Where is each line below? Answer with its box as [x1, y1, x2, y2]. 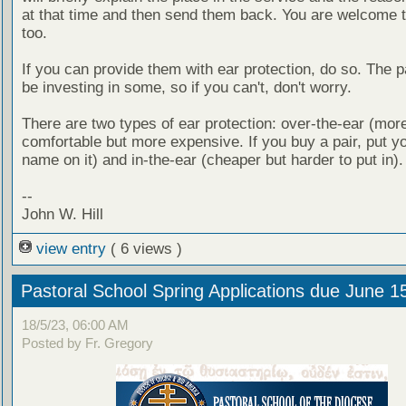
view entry [31, 239, 111, 257]
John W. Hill [21, 205, 103, 223]
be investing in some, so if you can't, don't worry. [21, 78, 352, 96]
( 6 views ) [110, 239, 182, 257]
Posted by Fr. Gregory [21, 335, 153, 352]
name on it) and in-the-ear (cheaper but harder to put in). [21, 150, 403, 169]
